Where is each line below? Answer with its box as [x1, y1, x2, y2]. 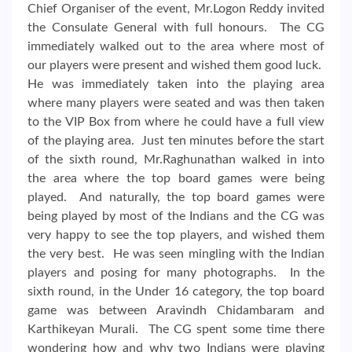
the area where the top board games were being [27, 171, 324, 185]
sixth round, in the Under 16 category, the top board [27, 284, 324, 298]
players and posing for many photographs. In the [27, 266, 324, 279]
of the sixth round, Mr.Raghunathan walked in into [27, 152, 324, 166]
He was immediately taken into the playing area [27, 77, 324, 90]
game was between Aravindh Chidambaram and [27, 303, 324, 317]
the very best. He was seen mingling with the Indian [27, 247, 324, 260]
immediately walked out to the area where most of [27, 39, 324, 53]
